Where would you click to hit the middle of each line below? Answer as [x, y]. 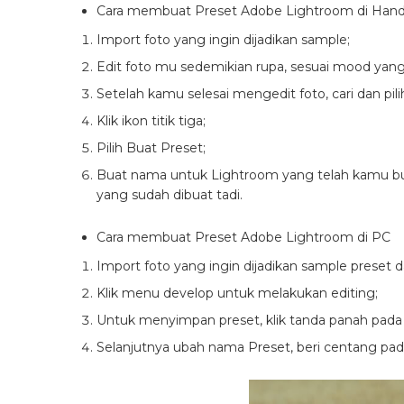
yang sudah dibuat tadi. [170, 195]
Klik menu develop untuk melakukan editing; [237, 294]
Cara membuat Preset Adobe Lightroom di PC [243, 238]
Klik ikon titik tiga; [151, 121]
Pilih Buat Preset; [151, 148]
